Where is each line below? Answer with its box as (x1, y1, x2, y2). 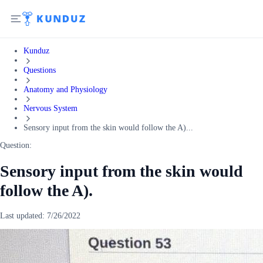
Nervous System (23, 104, 77, 113)
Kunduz (23, 46, 49, 55)
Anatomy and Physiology (23, 85, 107, 94)
